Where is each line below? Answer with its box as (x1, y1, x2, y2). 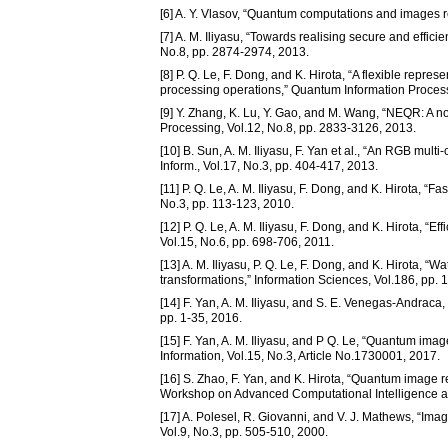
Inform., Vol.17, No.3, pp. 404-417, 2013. (160, 159, 378, 174)
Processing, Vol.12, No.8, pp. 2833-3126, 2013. (160, 121, 416, 136)
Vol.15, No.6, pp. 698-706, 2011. (160, 235, 334, 250)
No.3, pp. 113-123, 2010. (160, 197, 294, 212)
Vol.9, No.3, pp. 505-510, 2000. (160, 425, 328, 440)
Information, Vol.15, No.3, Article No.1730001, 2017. (160, 349, 440, 364)
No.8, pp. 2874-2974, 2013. (160, 45, 309, 60)
